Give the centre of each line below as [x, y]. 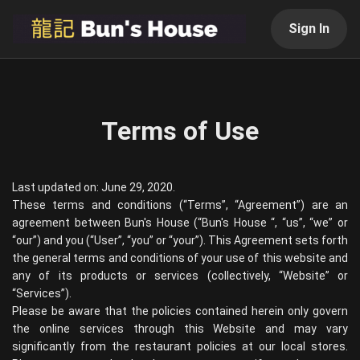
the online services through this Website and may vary [180, 329]
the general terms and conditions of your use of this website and [180, 258]
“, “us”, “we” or [307, 223]
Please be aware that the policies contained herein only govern [180, 311]
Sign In [309, 29]
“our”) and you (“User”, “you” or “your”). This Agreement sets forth [180, 240]
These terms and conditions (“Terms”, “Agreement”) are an [180, 205]
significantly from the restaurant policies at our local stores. [180, 346]
